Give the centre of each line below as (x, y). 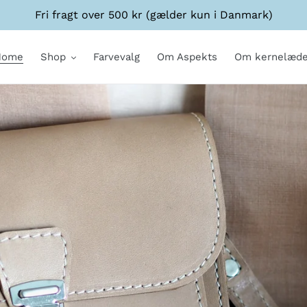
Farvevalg (117, 57)
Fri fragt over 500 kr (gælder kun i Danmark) (153, 15)
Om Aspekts (187, 57)
